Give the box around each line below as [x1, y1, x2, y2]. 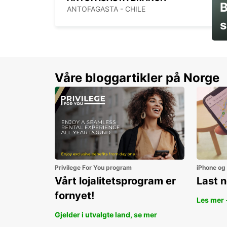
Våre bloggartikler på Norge [55, 70, 219, 86]
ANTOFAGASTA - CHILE [67, 5, 145, 14]
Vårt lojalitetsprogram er [55, 175, 176, 187]
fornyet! [55, 190, 94, 202]
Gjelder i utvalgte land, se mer [55, 210, 157, 219]
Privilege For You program [55, 164, 132, 172]
